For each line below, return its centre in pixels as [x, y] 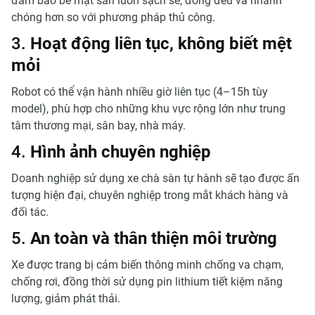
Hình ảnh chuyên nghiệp [121, 152]
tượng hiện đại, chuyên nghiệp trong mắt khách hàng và [150, 195]
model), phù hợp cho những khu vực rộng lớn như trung [148, 109]
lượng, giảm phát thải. [66, 299]
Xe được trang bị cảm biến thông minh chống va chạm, [147, 265]
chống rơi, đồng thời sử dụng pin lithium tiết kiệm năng [147, 282]
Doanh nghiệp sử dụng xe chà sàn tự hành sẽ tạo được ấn [155, 179]
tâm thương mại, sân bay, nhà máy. [98, 126]
